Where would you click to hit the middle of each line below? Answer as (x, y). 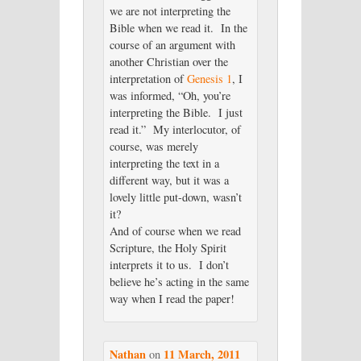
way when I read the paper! (172, 298)
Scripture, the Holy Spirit (168, 247)
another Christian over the (168, 61)
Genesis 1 (209, 78)
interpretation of (148, 78)
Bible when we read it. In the (178, 27)
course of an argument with (172, 44)
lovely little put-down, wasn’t (175, 197)
